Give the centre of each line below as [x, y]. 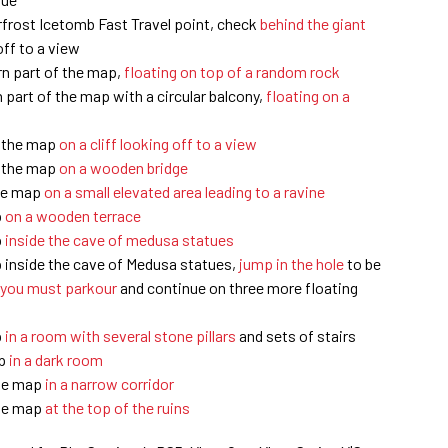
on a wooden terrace [73, 215]
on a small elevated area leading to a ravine [184, 191]
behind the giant [313, 23]
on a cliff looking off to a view [158, 143]
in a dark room [56, 359]
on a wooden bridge [123, 167]
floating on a [308, 95]
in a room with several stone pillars [120, 335]
